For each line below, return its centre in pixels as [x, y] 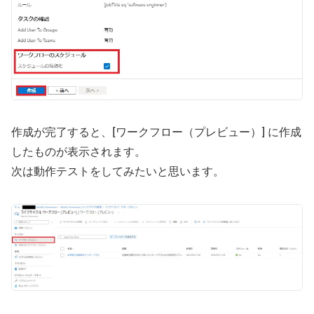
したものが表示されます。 [78, 152]
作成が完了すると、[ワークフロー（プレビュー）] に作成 [156, 132]
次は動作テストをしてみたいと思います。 [118, 171]
